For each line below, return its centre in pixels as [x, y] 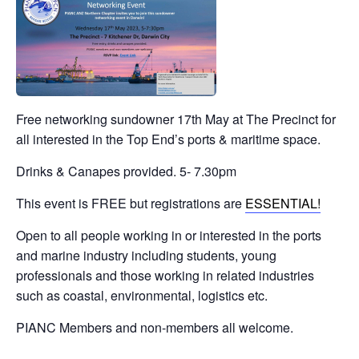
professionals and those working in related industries [165, 275]
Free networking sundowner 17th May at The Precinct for [176, 119]
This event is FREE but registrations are [131, 203]
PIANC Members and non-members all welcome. [155, 327]
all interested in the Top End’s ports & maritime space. [168, 139]
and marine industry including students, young [146, 255]
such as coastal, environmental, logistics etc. [142, 295]
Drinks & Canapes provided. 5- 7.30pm [126, 171]
